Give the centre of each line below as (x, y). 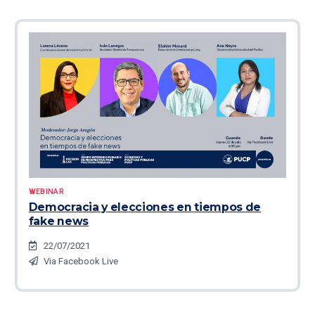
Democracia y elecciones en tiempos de (145, 207)
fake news (58, 221)
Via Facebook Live (81, 261)
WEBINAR (46, 192)
